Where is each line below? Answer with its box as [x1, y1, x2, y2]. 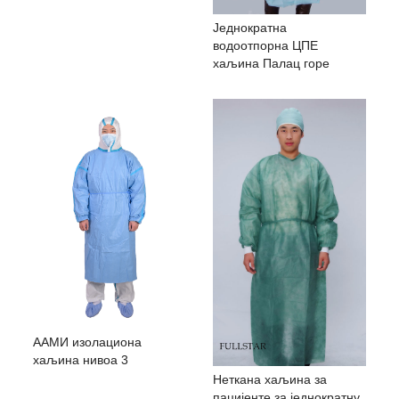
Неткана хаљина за [213, 372, 327, 387]
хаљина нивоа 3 [33, 352, 129, 367]
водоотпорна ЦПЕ [213, 37, 318, 53]
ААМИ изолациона [33, 334, 142, 349]
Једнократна [213, 20, 287, 35]
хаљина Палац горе [213, 55, 330, 70]
